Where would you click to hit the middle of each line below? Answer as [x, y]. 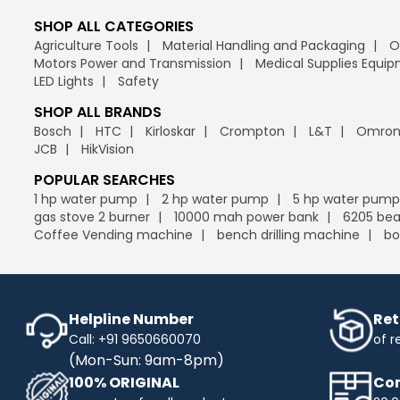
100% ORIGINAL [124, 382]
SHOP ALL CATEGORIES [114, 26]
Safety [138, 81]
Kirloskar [171, 131]
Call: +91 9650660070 [135, 339]
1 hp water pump [86, 199]
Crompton [252, 131]
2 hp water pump [215, 199]
